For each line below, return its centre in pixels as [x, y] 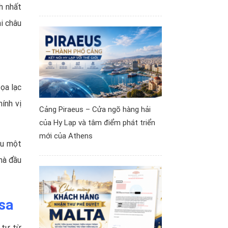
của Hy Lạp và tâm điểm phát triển [97, 123]
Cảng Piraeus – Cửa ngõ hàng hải [95, 110]
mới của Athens [66, 136]
